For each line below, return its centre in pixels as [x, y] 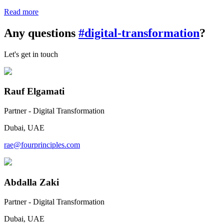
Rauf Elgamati [34, 91]
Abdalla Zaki [31, 182]
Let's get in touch [31, 54]
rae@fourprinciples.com [42, 145]
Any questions [41, 33]
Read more [21, 11]
